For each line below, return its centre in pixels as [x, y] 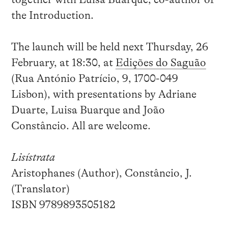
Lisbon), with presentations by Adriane [104, 94]
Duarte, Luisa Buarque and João [88, 110]
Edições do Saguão [161, 62]
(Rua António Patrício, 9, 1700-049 [94, 78]
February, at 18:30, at [63, 62]
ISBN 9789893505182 [63, 204]
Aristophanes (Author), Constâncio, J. [101, 173]
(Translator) [40, 189]
